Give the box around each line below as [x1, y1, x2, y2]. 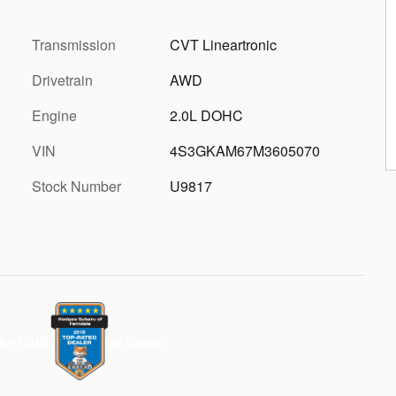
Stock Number [32, 176, 121, 196]
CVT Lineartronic [170, 34, 277, 55]
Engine [32, 105, 77, 126]
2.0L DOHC [170, 105, 243, 126]
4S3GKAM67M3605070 [170, 141, 320, 161]
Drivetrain [32, 70, 93, 90]
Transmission [32, 34, 116, 55]
